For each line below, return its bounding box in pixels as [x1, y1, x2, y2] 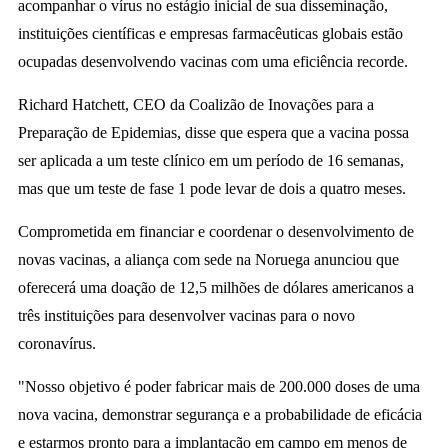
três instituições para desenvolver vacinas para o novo [17, 307, 355, 324]
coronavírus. [17, 335, 96, 352]
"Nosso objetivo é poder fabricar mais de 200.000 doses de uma [17, 378, 420, 395]
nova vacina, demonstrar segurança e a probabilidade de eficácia [17, 406, 422, 423]
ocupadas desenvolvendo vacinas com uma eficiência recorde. [17, 53, 408, 70]
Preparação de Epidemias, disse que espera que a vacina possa [17, 124, 409, 141]
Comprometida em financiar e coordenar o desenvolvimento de [17, 223, 414, 240]
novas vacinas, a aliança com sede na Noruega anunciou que [17, 251, 399, 268]
